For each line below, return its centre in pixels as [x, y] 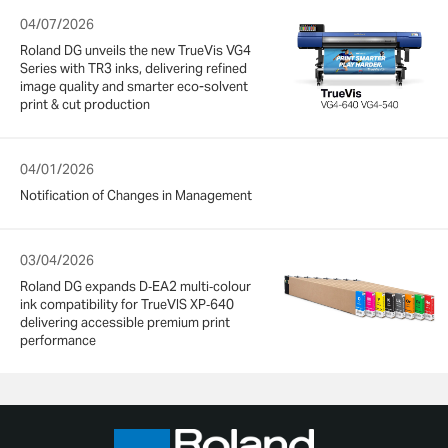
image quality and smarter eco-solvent [134, 87]
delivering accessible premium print [125, 323]
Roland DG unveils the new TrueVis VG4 [135, 51]
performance [58, 341]
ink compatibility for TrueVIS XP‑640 [127, 305]
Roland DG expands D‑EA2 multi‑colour [135, 287]
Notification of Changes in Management [136, 196]
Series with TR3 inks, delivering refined [133, 69]
